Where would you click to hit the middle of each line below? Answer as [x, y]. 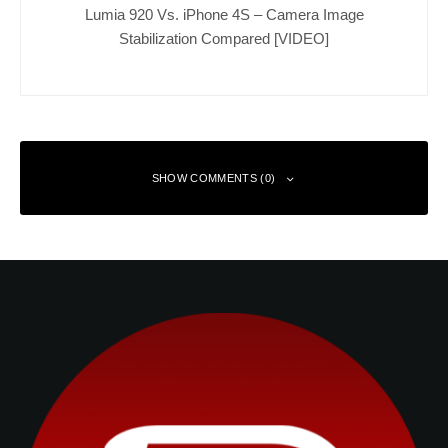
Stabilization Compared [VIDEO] [224, 38]
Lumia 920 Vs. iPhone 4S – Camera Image [224, 14]
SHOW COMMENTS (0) [213, 178]
